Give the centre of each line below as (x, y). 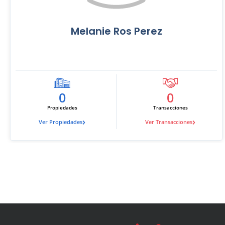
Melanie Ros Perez (116, 31)
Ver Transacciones (169, 122)
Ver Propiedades (61, 122)
